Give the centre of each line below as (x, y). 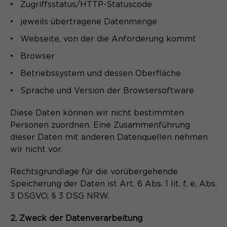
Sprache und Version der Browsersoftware (107, 90)
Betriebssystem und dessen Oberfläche (101, 73)
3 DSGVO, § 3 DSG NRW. (60, 196)
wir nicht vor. (36, 149)
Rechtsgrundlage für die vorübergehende (94, 172)
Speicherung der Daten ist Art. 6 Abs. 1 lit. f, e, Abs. (113, 184)
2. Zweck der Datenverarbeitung (76, 218)
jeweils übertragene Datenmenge (89, 22)
